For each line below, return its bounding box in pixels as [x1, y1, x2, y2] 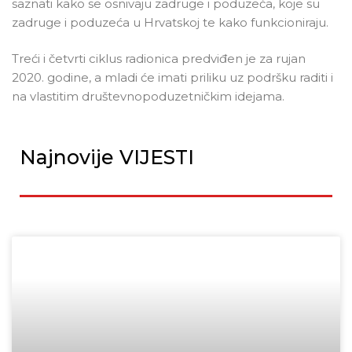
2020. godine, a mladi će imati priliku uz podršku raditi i [12, 70, 333, 86]
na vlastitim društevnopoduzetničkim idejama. [12, 89, 284, 104]
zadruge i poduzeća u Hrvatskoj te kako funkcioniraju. [12, 14, 328, 30]
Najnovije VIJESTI [20, 145, 194, 169]
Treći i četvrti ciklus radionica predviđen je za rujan [12, 51, 306, 67]
